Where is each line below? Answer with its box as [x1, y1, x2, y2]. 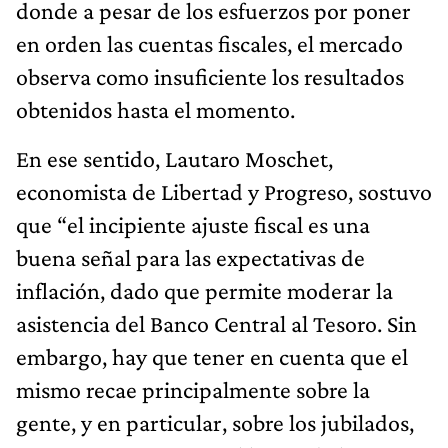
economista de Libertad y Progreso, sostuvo [16, 177, 432, 205]
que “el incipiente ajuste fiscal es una [16, 210, 370, 238]
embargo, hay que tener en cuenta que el [16, 342, 408, 370]
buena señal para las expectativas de [16, 243, 365, 271]
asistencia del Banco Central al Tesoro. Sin [16, 309, 417, 337]
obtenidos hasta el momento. [16, 95, 295, 123]
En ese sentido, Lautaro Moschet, [16, 144, 333, 172]
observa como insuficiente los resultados [16, 62, 404, 90]
